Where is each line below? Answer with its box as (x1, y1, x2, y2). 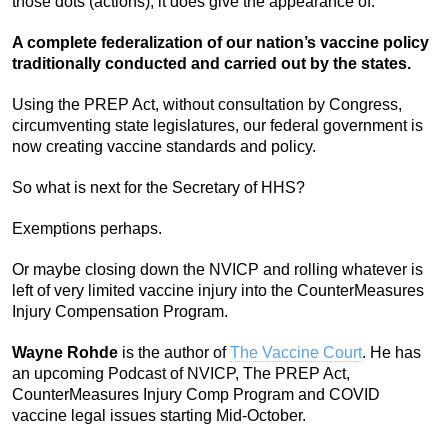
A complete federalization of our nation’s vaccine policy (12, 33, 429, 51)
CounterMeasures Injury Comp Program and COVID (12, 385, 380, 403)
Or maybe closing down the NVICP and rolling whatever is (12, 260, 423, 278)
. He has (362, 343, 421, 361)
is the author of (122, 343, 230, 361)
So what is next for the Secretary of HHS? (12, 178, 305, 196)
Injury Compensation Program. (12, 302, 228, 320)
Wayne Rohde (12, 343, 122, 361)
